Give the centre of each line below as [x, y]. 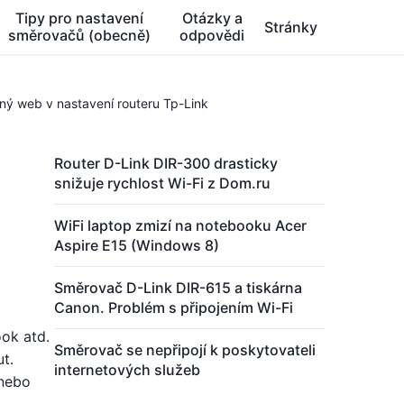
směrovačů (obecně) [80, 35]
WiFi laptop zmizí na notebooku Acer [180, 225]
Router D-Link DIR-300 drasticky [166, 163]
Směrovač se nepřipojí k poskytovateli [185, 350]
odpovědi [212, 35]
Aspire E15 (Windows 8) [137, 245]
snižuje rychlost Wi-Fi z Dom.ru [162, 183]
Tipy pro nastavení [80, 18]
